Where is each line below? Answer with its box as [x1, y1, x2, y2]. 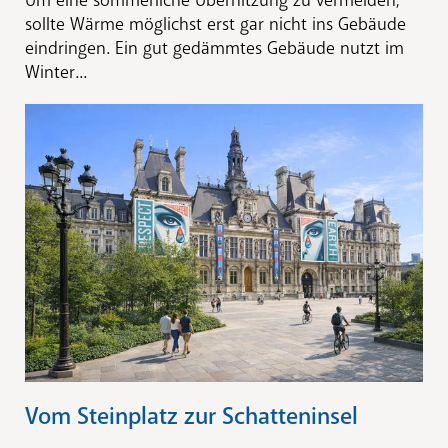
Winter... [25, 60, 87, 83]
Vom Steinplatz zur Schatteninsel [25, 401, 358, 432]
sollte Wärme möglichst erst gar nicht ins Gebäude [25, 12, 406, 35]
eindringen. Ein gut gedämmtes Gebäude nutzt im [25, 36, 404, 59]
